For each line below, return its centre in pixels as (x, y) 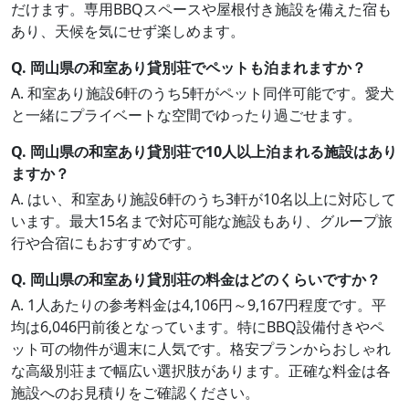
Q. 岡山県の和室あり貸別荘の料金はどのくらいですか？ (196, 279)
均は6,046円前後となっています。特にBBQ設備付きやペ (198, 327)
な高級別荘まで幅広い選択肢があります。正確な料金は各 (201, 371)
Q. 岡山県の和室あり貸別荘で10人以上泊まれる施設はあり (204, 152)
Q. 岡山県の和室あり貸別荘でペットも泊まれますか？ (189, 68)
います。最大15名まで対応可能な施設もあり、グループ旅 (202, 221)
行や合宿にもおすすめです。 (106, 243)
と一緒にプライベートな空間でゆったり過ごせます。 (186, 115)
